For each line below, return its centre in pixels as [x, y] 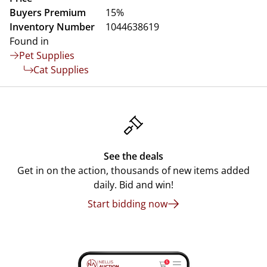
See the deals [133, 156]
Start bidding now [128, 204]
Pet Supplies [47, 55]
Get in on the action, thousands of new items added [133, 170]
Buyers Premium [48, 13]
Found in [29, 41]
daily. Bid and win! [133, 185]
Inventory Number [52, 27]
